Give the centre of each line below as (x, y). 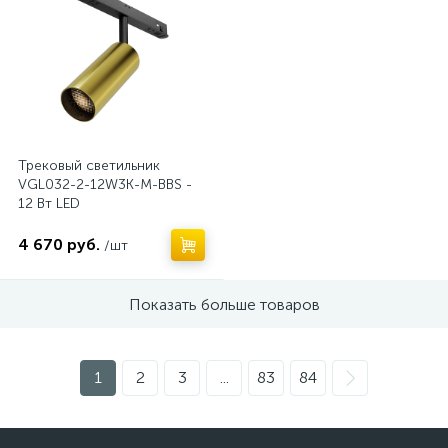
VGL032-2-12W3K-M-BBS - (105, 184)
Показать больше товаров (224, 304)
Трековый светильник (89, 165)
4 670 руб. (59, 244)
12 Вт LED (49, 203)
